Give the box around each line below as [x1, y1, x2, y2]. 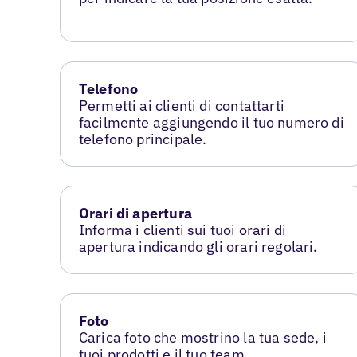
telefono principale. [78, 130, 207, 148]
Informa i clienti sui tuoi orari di [78, 220, 287, 239]
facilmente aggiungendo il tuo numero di [78, 113, 344, 131]
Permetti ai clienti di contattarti [78, 96, 284, 115]
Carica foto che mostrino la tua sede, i [78, 328, 327, 347]
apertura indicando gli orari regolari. [78, 237, 318, 256]
